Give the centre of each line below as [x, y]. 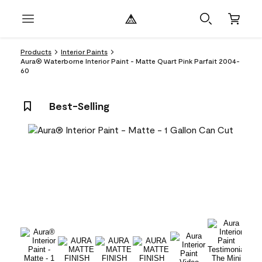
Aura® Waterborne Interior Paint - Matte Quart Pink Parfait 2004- [130, 61]
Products [36, 51]
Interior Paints [84, 51]
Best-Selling [79, 106]
